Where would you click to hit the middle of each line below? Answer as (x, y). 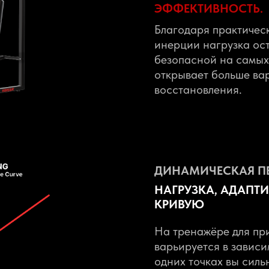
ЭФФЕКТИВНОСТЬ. (209, 8)
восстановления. (198, 89)
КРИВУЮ (179, 204)
